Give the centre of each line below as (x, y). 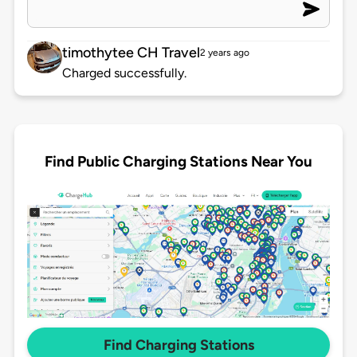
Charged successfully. (124, 73)
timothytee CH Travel (131, 53)
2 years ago (224, 53)
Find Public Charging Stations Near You (178, 161)
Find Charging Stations (178, 345)
